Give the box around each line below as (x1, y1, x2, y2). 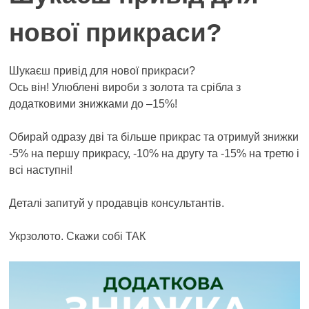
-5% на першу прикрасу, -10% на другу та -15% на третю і (9, 147, 299, 159)
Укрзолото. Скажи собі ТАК (9, 230, 146, 242)
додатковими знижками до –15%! (9, 97, 177, 110)
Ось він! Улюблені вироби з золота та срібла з (9, 81, 241, 93)
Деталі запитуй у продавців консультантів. (9, 197, 224, 209)
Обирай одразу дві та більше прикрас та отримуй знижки (9, 130, 299, 143)
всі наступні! (9, 163, 72, 176)
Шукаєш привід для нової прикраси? (9, 64, 195, 77)
